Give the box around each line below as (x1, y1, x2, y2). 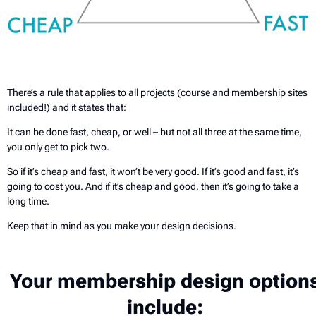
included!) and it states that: (7, 101, 126, 113)
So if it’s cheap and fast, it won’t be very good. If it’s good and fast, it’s (7, 165, 299, 177)
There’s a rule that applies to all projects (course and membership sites (7, 86, 308, 98)
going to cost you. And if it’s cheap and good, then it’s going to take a (7, 180, 299, 192)
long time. (7, 195, 49, 207)
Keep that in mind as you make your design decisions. (7, 219, 236, 231)
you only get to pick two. (7, 140, 109, 152)
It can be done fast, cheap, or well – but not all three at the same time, (7, 126, 302, 138)
